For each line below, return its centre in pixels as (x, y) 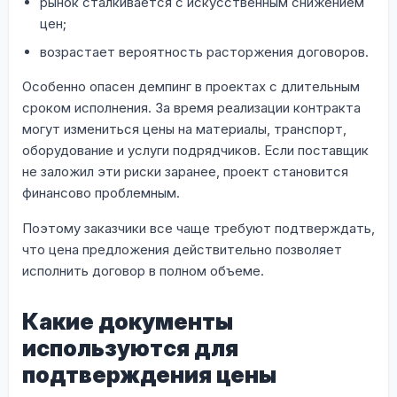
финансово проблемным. (101, 192)
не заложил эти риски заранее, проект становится (185, 171)
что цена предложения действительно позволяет (182, 249)
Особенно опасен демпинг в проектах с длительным (191, 86)
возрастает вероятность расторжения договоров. (204, 51)
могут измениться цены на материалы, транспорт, (184, 128)
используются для (130, 348)
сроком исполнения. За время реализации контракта (191, 107)
